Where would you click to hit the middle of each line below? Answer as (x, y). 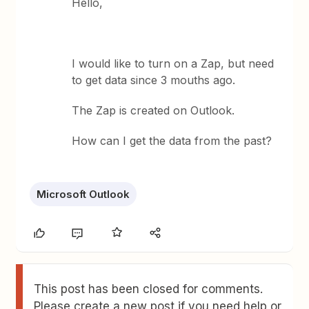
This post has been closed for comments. (149, 289)
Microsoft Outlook (83, 194)
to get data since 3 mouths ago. (154, 80)
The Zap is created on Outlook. (153, 110)
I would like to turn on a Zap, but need (173, 63)
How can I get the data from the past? (172, 141)
